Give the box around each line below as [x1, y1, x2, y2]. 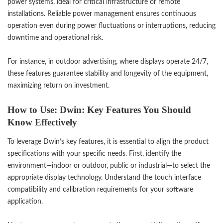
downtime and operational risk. [7, 34, 103, 42]
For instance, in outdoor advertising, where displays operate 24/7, [7, 58, 208, 66]
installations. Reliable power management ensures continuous [7, 10, 196, 18]
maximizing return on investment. [7, 82, 110, 90]
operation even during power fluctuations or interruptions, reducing [7, 22, 216, 30]
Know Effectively [7, 117, 77, 128]
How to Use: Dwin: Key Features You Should [7, 105, 191, 115]
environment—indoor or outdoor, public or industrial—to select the [7, 161, 210, 169]
